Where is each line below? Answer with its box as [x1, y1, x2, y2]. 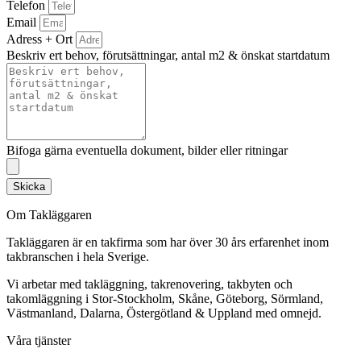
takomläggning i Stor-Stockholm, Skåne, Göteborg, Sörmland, [6, 292, 323, 306]
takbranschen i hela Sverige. [6, 250, 149, 264]
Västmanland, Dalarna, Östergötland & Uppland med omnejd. [6, 306, 322, 321]
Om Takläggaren [6, 208, 92, 222]
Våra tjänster [6, 334, 71, 348]
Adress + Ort [6, 32, 76, 47]
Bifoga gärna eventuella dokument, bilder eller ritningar [6, 143, 288, 158]
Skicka [13, 180, 45, 193]
